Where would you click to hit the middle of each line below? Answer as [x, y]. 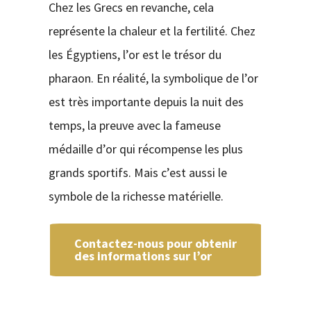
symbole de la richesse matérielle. [136, 196]
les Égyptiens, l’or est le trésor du [135, 55]
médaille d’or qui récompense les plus [145, 149]
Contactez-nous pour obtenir [155, 244]
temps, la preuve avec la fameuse [134, 126]
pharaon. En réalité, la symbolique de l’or [153, 78]
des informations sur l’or [143, 256]
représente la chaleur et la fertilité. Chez [152, 31]
